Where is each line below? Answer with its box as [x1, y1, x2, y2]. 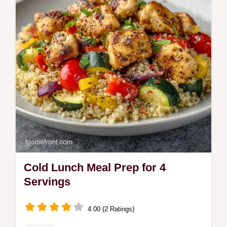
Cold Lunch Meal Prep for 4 [24, 161, 166, 174]
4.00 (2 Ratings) [88, 205, 134, 213]
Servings [24, 175, 70, 188]
